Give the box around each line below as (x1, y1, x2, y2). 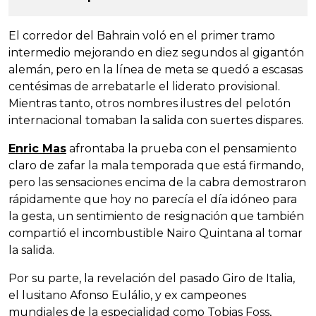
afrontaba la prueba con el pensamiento (66, 142, 297, 156)
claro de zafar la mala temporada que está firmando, (8, 159, 303, 173)
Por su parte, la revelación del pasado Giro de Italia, (8, 272, 295, 286)
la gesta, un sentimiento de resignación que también (8, 209, 304, 224)
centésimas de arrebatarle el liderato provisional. (8, 80, 280, 94)
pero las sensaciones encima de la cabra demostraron (8, 176, 306, 190)
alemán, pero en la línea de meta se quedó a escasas (8, 63, 303, 77)
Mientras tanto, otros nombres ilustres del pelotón (8, 97, 291, 111)
